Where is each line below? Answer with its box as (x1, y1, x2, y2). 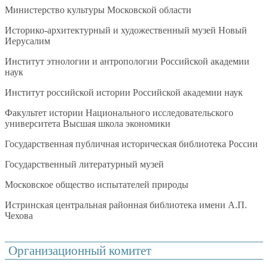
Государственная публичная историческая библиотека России (5, 138, 258, 149)
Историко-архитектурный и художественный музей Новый (5, 25, 247, 35)
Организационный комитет (8, 243, 152, 258)
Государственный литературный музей (5, 159, 164, 169)
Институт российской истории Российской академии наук (5, 87, 243, 98)
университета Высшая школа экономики (5, 118, 170, 129)
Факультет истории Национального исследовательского (5, 107, 233, 118)
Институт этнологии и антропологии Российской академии (5, 56, 249, 66)
